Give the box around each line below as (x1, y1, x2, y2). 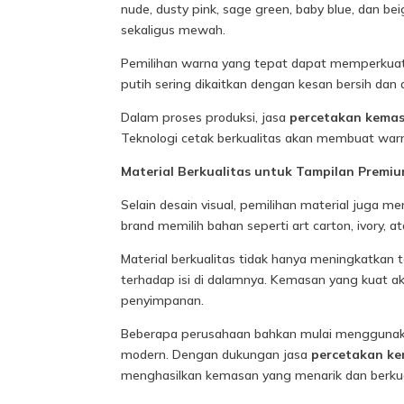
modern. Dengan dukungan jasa (121, 346, 312, 363)
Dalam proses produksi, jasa (121, 109, 290, 126)
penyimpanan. (121, 292, 205, 309)
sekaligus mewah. (121, 22, 226, 39)
